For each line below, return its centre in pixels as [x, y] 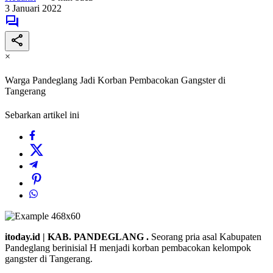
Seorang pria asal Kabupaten [206, 237]
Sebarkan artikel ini [42, 115]
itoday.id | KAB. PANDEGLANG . [78, 237]
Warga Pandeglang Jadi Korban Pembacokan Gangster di [115, 80]
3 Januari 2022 [33, 8]
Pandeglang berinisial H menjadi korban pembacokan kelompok [128, 248]
